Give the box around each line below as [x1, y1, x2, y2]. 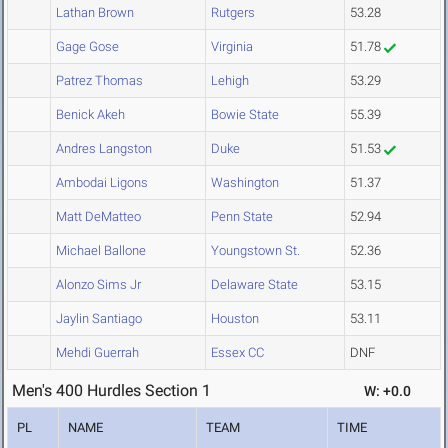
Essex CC [211, 345, 264, 361]
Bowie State [211, 107, 279, 123]
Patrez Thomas [56, 73, 143, 89]
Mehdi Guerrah [56, 345, 139, 361]
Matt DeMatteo [56, 209, 141, 225]
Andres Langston [56, 141, 152, 157]
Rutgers [211, 5, 255, 21]
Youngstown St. [211, 243, 300, 259]
